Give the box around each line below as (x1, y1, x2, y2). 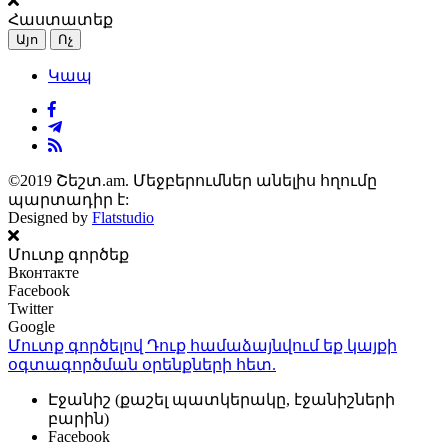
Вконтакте (8, 263, 79, 281)
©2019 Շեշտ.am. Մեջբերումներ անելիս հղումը (8, 171, 377, 189)
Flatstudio (92, 208, 154, 226)
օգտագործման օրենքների (8, 355, 232, 373)
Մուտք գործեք (8, 245, 129, 263)
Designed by (8, 208, 92, 226)
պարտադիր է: (8, 190, 129, 208)
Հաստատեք (8, 10, 113, 28)
